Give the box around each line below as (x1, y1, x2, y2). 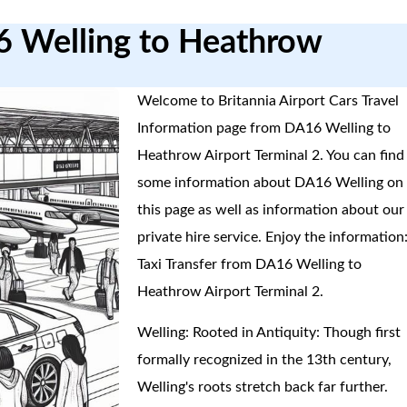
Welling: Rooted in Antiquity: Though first (137, 325, 402, 340)
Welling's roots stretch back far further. (137, 380, 389, 394)
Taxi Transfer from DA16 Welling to (137, 257, 362, 272)
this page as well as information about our (137, 203, 405, 217)
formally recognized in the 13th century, (137, 352, 392, 367)
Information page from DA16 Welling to (137, 121, 392, 135)
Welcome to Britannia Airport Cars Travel (137, 94, 400, 108)
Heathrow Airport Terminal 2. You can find (137, 148, 405, 163)
